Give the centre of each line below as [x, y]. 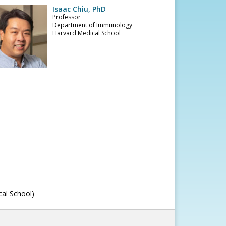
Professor [67, 17]
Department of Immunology [93, 25]
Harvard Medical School [87, 33]
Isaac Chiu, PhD [79, 9]
